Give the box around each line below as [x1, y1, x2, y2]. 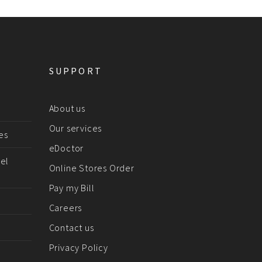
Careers [49, 202, 82, 213]
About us [49, 102, 85, 114]
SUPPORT [49, 65, 102, 77]
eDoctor [49, 142, 84, 154]
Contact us [49, 222, 94, 233]
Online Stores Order [49, 162, 135, 174]
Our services [49, 122, 102, 134]
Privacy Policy [49, 242, 108, 253]
